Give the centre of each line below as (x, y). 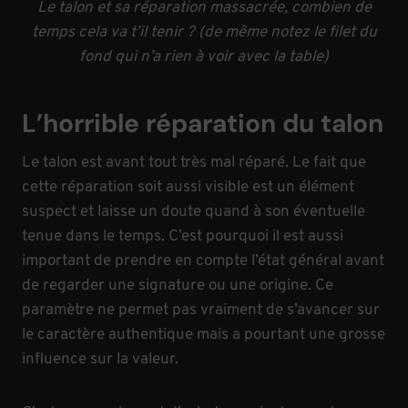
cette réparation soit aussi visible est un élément (188, 187)
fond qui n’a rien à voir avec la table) (204, 57)
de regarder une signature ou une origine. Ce (178, 286)
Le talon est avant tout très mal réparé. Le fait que (194, 163)
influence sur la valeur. (100, 359)
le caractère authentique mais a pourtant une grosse (204, 335)
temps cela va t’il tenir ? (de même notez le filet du (204, 32)
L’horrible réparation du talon (203, 123)
